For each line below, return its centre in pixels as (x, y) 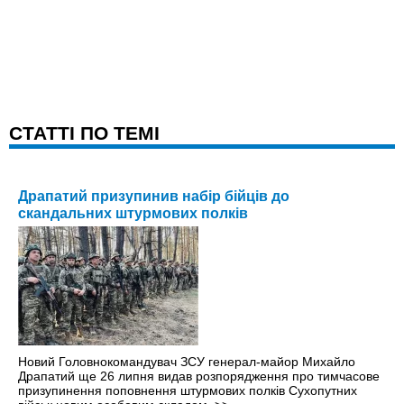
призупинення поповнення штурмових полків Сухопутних (188, 390)
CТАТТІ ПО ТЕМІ (84, 133)
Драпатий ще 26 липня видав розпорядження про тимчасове (199, 376)
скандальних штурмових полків (133, 213)
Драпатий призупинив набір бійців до (154, 196)
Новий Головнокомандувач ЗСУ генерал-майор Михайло (187, 361)
